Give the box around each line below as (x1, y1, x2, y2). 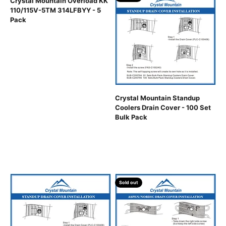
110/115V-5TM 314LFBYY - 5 (10, 6, 101, 15)
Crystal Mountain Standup (115, 94, 200, 102)
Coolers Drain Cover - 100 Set (115, 103, 211, 112)
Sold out (119, 180, 138, 186)
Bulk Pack (115, 113, 147, 122)
